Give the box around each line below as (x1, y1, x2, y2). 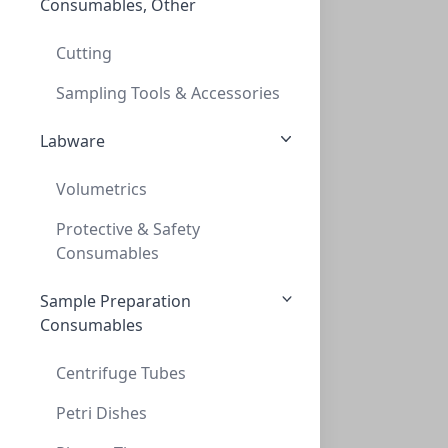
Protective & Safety (56, 218, 200, 240)
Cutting (56, 42, 112, 64)
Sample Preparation (40, 290, 191, 312)
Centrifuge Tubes (56, 362, 186, 384)
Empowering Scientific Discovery (89, 17, 359, 35)
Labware (40, 130, 105, 152)
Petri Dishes (56, 402, 147, 424)
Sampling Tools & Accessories (56, 82, 280, 104)
